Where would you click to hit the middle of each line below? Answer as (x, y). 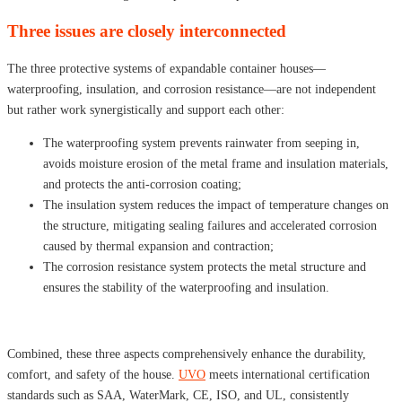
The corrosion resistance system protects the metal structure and (205, 267)
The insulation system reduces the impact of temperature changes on (216, 205)
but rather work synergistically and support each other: (146, 109)
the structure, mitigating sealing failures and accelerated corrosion (210, 225)
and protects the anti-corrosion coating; (142, 184)
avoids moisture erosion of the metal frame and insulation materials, (216, 163)
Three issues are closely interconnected (147, 31)
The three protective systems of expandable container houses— (166, 68)
